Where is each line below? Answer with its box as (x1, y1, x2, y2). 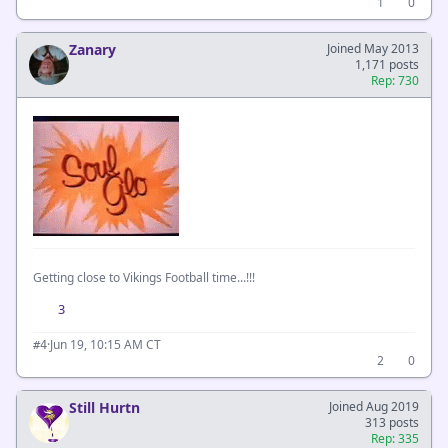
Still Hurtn (69, 398, 140, 418)
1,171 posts (355, 55, 419, 73)
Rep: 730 (371, 71, 419, 89)
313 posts (365, 414, 419, 432)
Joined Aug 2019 (329, 398, 419, 416)
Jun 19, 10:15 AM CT (50, 336, 161, 354)
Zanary (69, 39, 116, 59)
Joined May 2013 (327, 39, 419, 57)
